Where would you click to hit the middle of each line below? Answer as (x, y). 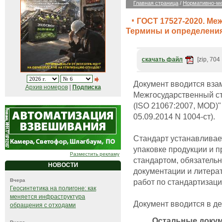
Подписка (86, 87)
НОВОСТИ (63, 165)
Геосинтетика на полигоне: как (53, 189)
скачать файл (162, 60)
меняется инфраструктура (48, 197)
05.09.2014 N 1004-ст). (174, 117)
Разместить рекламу (95, 154)
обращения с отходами (43, 205)
